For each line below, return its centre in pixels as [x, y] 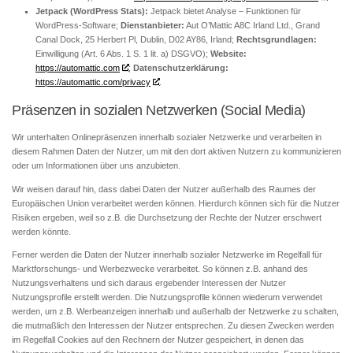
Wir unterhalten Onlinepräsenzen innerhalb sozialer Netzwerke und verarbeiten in [167, 137]
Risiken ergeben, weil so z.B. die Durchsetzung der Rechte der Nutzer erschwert [167, 217]
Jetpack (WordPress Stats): [93, 11]
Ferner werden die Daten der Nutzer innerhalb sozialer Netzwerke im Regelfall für [167, 254]
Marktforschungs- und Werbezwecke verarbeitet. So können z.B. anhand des [160, 268]
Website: [229, 54]
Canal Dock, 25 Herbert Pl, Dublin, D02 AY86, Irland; [136, 40]
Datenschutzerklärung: [180, 68]
